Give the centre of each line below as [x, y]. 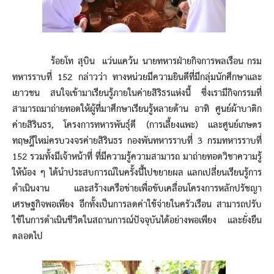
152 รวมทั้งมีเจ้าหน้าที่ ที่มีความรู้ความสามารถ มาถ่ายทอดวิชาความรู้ [137, 157]
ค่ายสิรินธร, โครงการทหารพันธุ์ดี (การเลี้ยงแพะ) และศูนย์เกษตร [137, 125]
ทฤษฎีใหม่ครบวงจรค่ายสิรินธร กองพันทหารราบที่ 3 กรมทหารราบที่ [137, 141]
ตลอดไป [28, 236]
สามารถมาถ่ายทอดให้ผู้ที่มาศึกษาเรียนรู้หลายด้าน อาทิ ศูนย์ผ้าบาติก [137, 109]
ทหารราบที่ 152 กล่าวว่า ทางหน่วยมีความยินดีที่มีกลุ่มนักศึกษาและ [137, 77]
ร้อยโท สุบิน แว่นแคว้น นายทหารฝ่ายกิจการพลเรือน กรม [137, 61]
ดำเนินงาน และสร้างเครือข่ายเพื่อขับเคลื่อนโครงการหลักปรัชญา [137, 189]
